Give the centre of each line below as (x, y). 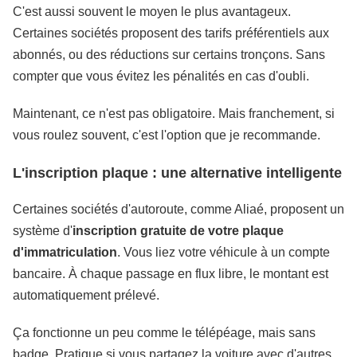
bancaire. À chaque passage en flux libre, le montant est (171, 274)
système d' (43, 231)
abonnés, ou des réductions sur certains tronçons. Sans (169, 55)
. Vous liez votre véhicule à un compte (224, 252)
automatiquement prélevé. (86, 295)
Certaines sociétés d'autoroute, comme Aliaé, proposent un (178, 209)
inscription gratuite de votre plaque (178, 231)
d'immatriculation (65, 252)
